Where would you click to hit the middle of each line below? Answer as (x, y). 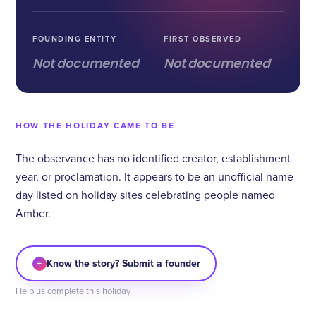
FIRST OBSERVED (203, 39)
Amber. (33, 214)
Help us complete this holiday (73, 292)
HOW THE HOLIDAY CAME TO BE (95, 126)
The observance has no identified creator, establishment (153, 159)
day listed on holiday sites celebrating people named (145, 195)
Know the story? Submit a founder (123, 263)
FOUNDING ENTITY (75, 39)
